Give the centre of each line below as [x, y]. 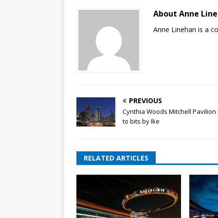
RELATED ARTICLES [116, 158]
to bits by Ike [141, 121]
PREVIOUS [145, 100]
